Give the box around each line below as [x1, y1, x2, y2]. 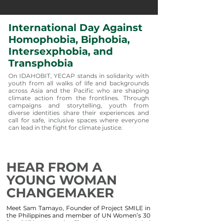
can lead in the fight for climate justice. [8, 124, 123, 131]
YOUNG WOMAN [6, 172, 117, 188]
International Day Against [8, 22, 143, 34]
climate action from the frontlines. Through [8, 94, 149, 102]
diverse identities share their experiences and [8, 109, 149, 116]
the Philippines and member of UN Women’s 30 [6, 212, 150, 219]
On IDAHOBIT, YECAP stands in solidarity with [8, 72, 149, 79]
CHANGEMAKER [6, 185, 114, 201]
